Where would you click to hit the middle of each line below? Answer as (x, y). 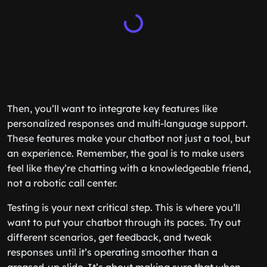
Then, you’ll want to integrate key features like (112, 108)
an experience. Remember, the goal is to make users (126, 153)
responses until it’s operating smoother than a (112, 252)
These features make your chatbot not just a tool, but (129, 138)
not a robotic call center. (62, 183)
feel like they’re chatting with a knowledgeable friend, (129, 168)
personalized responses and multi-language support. (128, 123)
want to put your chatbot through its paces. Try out (124, 222)
